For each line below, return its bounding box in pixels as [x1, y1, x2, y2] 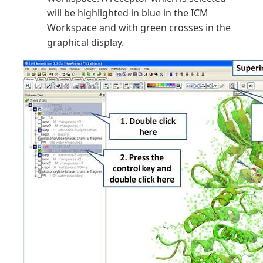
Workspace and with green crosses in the [47, 21, 231, 34]
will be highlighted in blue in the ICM [47, 6, 208, 19]
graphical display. [47, 36, 124, 49]
